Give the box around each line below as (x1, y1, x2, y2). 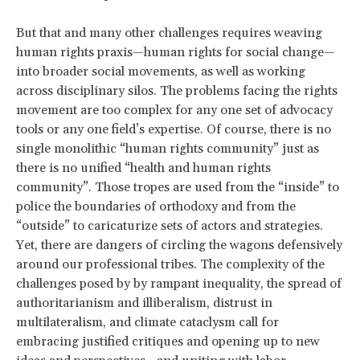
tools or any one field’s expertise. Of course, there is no (16, 121, 331, 137)
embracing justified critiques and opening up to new (16, 333, 320, 350)
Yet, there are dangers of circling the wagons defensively (16, 236, 342, 253)
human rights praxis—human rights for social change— (16, 43, 335, 60)
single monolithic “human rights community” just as (16, 140, 319, 157)
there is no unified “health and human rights (16, 159, 271, 176)
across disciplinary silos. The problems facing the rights (16, 82, 337, 99)
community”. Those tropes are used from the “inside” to (16, 178, 339, 195)
